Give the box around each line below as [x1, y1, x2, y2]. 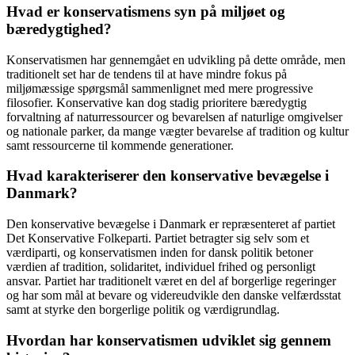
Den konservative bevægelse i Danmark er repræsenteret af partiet [6, 217, 335, 231]
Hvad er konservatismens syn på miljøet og [6, 3, 285, 21]
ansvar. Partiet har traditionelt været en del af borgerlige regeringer [6, 274, 336, 288]
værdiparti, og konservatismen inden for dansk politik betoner [6, 246, 313, 260]
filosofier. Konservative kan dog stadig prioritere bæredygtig [6, 95, 307, 109]
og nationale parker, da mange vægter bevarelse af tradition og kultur [6, 124, 349, 138]
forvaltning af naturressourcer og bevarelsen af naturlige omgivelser [6, 109, 342, 124]
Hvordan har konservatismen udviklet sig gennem [6, 331, 331, 349]
